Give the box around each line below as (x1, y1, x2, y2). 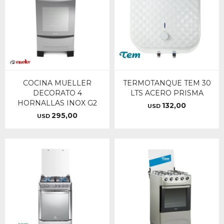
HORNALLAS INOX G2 (17, 98, 97, 107)
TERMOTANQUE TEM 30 (122, 78, 211, 87)
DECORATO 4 (32, 88, 82, 97)
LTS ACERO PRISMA (130, 88, 203, 97)
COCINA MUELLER (23, 78, 91, 87)
